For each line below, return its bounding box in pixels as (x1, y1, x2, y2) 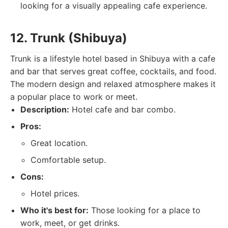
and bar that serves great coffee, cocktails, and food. (10, 66, 216, 76)
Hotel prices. (31, 188, 79, 198)
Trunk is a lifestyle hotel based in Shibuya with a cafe (10, 53, 215, 64)
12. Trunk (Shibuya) (10, 31, 127, 45)
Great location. (31, 138, 88, 148)
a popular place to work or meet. (10, 92, 137, 102)
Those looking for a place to (89, 205, 201, 215)
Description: (20, 104, 69, 115)
